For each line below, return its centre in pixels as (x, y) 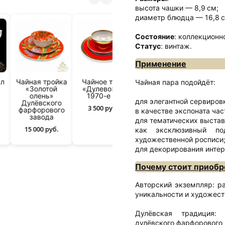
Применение (161, 64)
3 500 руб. (103, 108)
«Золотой (41, 89)
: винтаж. (176, 46)
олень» (41, 96)
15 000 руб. (41, 129)
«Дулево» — (103, 89)
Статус (148, 46)
